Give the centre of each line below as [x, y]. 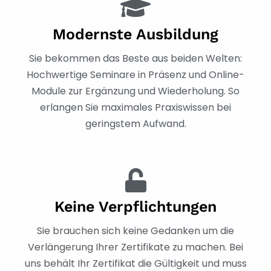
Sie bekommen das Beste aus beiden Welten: [135, 58]
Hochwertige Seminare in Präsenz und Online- [135, 74]
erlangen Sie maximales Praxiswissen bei [135, 107]
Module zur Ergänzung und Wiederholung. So [135, 91]
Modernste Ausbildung [135, 34]
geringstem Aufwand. [135, 123]
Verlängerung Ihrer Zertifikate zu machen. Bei [135, 247]
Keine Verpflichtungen [135, 206]
